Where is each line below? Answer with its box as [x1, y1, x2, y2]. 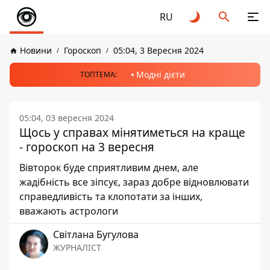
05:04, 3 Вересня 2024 [113, 45, 204, 56]
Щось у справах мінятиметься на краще [19, 124, 245, 140]
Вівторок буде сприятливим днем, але [19, 161, 198, 174]
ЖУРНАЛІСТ [53, 242, 101, 253]
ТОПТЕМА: [80, 69, 117, 80]
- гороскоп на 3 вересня [19, 139, 154, 155]
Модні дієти [136, 69, 185, 80]
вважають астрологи [19, 204, 118, 218]
